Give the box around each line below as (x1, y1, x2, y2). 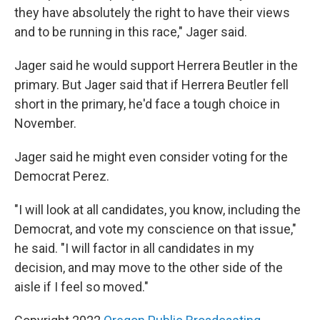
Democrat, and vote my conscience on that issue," (14, 221, 296, 237)
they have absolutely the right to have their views (14, 5, 290, 21)
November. (14, 116, 76, 131)
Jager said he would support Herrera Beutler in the (14, 58, 298, 74)
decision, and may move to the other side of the (14, 260, 283, 276)
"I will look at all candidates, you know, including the (14, 202, 301, 218)
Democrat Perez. (14, 169, 109, 184)
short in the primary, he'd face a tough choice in (14, 96, 280, 112)
